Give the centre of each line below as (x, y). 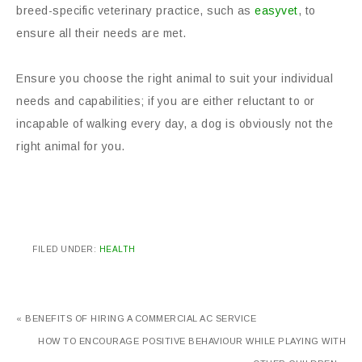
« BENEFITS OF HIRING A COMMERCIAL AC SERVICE (136, 318)
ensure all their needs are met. (101, 33)
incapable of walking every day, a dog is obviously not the (175, 124)
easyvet (276, 11)
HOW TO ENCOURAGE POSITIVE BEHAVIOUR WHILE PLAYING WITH (192, 341)
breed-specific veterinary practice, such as (135, 11)
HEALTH (117, 249)
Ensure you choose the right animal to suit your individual (175, 78)
